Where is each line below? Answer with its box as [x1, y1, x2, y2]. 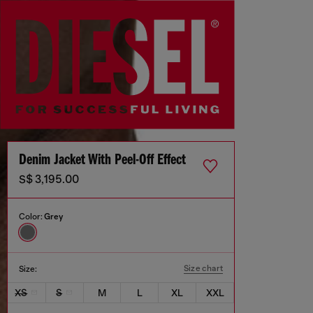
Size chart [184, 263, 223, 274]
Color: [19, 212, 44, 222]
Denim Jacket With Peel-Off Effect [19, 152, 186, 169]
